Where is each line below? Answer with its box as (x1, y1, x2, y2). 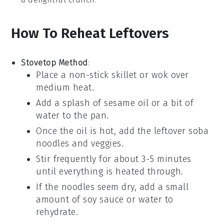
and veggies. (69, 137, 124, 149)
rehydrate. (36, 206, 78, 217)
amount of (36, 193, 83, 205)
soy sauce (83, 193, 124, 205)
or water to (123, 193, 173, 205)
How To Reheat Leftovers (11, 24, 169, 41)
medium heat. (36, 81, 94, 93)
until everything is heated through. (36, 165, 183, 177)
